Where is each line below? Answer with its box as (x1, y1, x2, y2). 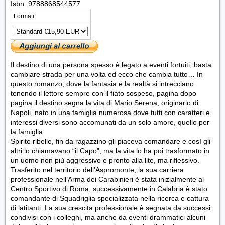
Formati (14, 12, 34, 20)
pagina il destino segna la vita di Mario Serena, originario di (11, 98, 198, 107)
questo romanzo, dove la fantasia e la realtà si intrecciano (11, 79, 194, 88)
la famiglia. (11, 127, 45, 136)
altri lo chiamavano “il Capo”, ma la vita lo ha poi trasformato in (11, 146, 209, 155)
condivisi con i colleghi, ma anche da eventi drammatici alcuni (11, 213, 205, 221)
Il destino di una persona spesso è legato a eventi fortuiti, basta (11, 60, 211, 69)
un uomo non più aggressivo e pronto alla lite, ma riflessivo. (11, 156, 199, 164)
